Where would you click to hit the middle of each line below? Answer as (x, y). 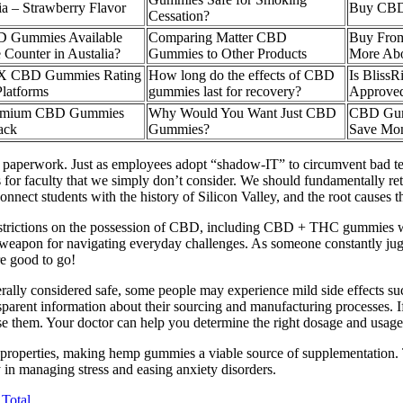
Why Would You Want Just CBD (242, 113)
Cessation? (179, 16)
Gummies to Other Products (228, 54)
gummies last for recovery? (225, 92)
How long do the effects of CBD (242, 76)
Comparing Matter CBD (218, 38)
